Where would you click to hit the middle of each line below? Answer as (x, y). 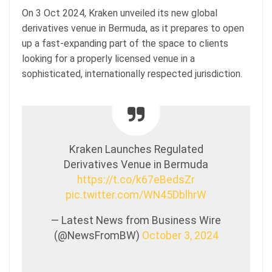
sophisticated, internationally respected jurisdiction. (132, 73)
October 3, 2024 (180, 235)
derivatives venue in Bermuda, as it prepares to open (133, 28)
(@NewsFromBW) (98, 235)
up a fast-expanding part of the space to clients (125, 43)
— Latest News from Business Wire (136, 220)
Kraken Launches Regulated (136, 149)
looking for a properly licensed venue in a (108, 58)
